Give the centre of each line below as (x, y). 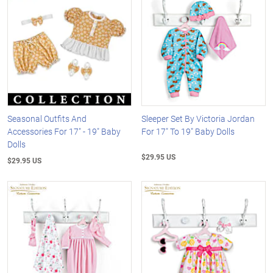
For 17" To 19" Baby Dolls (188, 131)
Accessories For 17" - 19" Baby (64, 131)
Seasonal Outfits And (47, 118)
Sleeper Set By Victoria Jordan (198, 118)
